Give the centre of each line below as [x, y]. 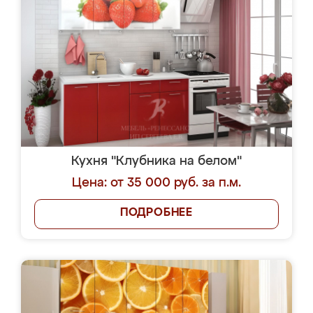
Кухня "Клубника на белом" [156, 161]
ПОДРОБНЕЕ [156, 213]
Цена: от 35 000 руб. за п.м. [156, 183]
